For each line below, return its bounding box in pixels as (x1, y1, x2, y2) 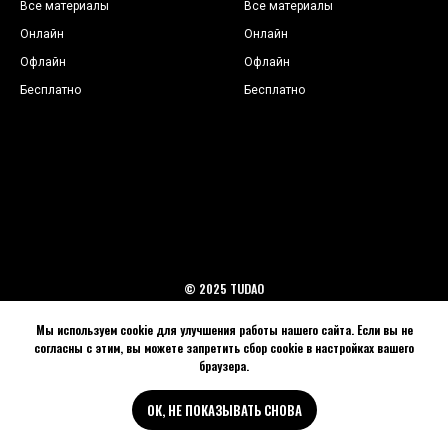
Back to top (187, 317, 249, 334)
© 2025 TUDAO (184, 280, 264, 297)
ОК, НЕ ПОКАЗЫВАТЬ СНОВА (146, 400, 302, 421)
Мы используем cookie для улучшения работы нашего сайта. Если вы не (35, 321, 413, 339)
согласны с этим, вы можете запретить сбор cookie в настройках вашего (34, 339, 414, 357)
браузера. (199, 357, 249, 375)
